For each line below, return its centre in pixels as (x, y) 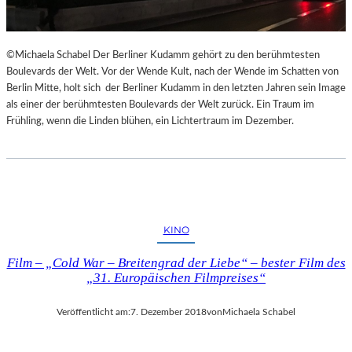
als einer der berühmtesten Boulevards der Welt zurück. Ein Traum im (160, 104)
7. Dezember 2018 (169, 312)
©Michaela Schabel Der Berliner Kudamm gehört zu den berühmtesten (163, 55)
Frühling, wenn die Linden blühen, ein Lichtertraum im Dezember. (151, 121)
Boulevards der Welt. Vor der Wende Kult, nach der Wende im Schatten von (172, 71)
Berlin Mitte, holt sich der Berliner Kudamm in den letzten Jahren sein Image (176, 88)
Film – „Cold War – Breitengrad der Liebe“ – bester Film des (176, 262)
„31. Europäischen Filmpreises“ (176, 277)
